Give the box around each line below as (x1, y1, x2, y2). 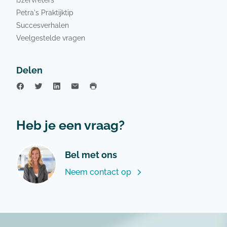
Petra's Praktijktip (16, 8, 73, 17)
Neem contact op (65, 167, 131, 177)
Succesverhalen (16, 20, 69, 29)
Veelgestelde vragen (16, 33, 85, 42)
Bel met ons (65, 149, 117, 160)
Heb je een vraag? (16, 117, 125, 133)
